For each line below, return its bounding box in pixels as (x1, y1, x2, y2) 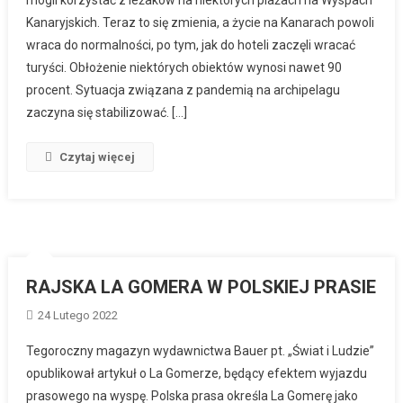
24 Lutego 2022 (38, 308, 119, 322)
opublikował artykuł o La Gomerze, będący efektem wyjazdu (26, 365, 368, 381)
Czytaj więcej (59, 149, 136, 164)
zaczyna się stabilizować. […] (26, 104, 188, 120)
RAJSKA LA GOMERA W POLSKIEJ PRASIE (26, 275, 377, 298)
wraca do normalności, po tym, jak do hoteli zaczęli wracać (26, 37, 356, 52)
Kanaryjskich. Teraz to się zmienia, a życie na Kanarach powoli (26, 14, 375, 30)
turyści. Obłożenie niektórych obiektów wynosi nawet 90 (26, 59, 343, 75)
